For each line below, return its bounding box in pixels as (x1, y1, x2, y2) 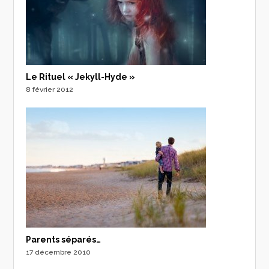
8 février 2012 (26, 85, 74, 94)
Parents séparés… (26, 235, 101, 245)
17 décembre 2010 (26, 248, 91, 257)
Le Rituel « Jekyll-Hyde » (26, 72, 136, 82)
